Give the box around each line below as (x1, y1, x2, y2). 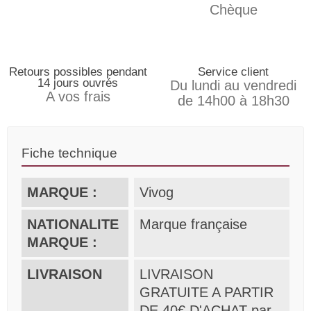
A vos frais (45, 88, 110, 104)
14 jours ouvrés (37, 76, 118, 90)
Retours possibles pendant (8, 65, 147, 78)
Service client (198, 65, 269, 78)
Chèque (209, 1, 258, 17)
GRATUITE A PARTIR (140, 284, 274, 300)
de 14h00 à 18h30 (177, 92, 289, 108)
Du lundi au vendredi (170, 77, 296, 93)
